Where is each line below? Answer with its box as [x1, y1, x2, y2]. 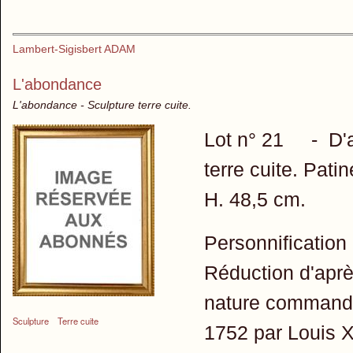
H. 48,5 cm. [203, 188, 306, 210]
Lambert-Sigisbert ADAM [13, 42, 136, 55]
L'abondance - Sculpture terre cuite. [13, 98, 191, 111]
